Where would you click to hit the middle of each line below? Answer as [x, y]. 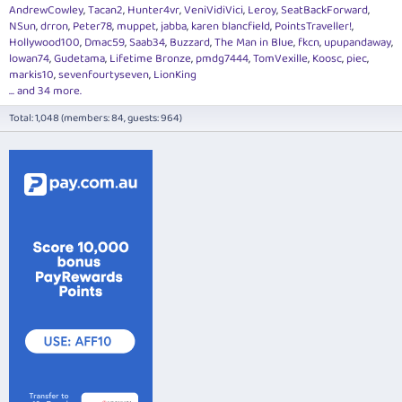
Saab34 [147, 42]
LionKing [175, 74]
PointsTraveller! [313, 26]
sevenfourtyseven [104, 74]
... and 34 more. [45, 91]
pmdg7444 [222, 58]
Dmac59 [105, 42]
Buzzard [190, 42]
